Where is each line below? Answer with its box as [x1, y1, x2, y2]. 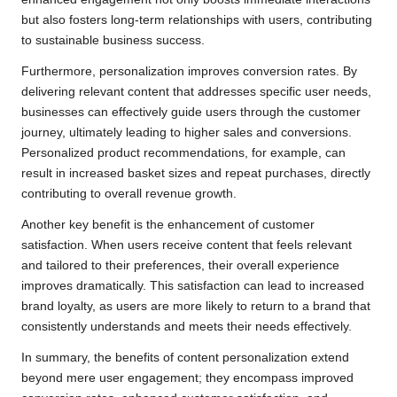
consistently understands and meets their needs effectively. [21, 319, 352, 333]
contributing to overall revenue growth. [21, 186, 237, 200]
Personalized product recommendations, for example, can [21, 145, 346, 160]
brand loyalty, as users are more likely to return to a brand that [21, 299, 370, 313]
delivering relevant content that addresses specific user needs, [21, 84, 371, 98]
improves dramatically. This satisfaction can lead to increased [21, 278, 364, 292]
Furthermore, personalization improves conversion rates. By [21, 64, 357, 78]
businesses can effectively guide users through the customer [21, 105, 361, 119]
